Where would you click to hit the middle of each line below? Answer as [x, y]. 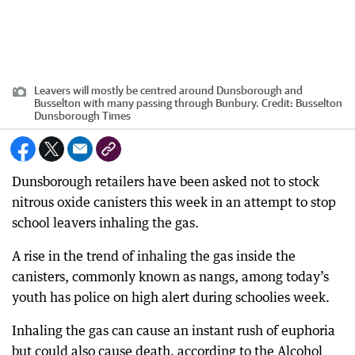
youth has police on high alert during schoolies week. [171, 297]
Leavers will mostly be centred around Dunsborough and [168, 90]
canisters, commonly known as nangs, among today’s [170, 276]
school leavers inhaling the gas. [105, 222]
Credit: [277, 103]
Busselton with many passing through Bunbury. [147, 103]
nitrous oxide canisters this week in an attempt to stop [174, 202]
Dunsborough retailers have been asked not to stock [166, 181]
